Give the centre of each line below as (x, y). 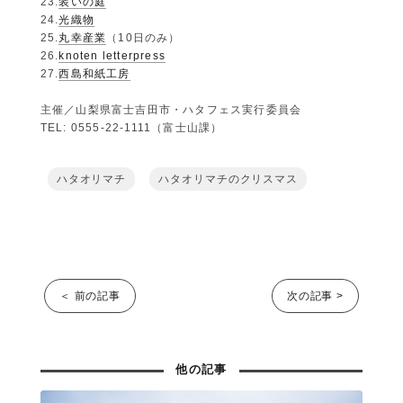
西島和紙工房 (94, 73)
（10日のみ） (143, 37)
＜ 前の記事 (90, 296)
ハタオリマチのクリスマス (228, 179)
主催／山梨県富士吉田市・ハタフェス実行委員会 (171, 109)
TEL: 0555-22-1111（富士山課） (131, 127)
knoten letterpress (112, 55)
